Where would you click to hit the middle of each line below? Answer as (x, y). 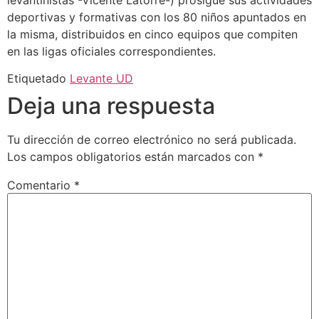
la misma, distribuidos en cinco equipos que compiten (152, 34)
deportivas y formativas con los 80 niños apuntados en (157, 17)
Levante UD (101, 79)
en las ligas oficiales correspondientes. (111, 51)
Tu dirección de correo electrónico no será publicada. (152, 140)
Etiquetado (38, 79)
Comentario (41, 185)
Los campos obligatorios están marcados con (132, 157)
